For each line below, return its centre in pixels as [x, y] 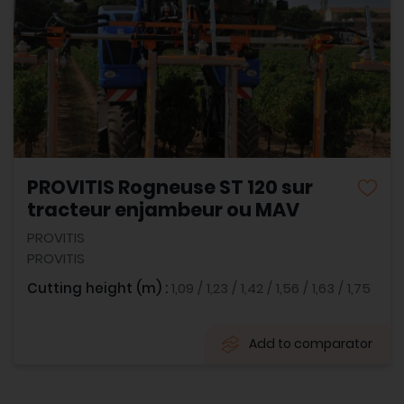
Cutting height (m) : [99, 288]
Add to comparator [311, 343]
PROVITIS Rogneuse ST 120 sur [170, 187]
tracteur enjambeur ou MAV [163, 209]
